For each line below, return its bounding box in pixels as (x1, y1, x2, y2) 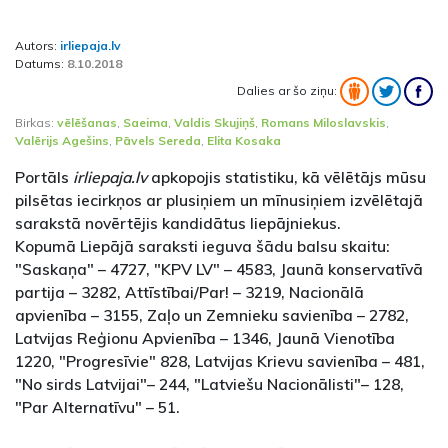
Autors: (15, 38, 60, 54)
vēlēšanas (57, 115, 117, 131)
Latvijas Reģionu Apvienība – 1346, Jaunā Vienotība (15, 328, 395, 349)
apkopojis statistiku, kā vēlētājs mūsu (147, 167, 426, 188)
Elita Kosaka (207, 133, 281, 149)
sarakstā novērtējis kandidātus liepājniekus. (15, 213, 341, 234)
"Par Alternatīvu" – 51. (15, 397, 180, 418)
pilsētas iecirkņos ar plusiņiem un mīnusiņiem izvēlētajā (15, 190, 423, 211)
